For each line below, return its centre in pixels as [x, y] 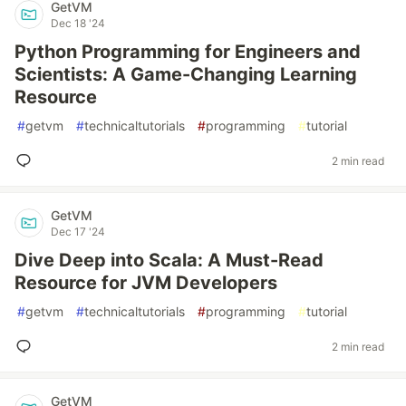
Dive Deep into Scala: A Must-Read [169, 260]
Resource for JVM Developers [146, 283]
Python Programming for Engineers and [188, 52]
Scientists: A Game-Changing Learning [186, 74]
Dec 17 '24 [78, 232]
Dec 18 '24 [78, 23]
